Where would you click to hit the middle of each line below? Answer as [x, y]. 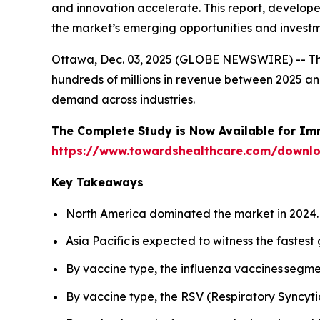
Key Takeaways [97, 182]
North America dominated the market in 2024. [192, 213]
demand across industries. [123, 99]
